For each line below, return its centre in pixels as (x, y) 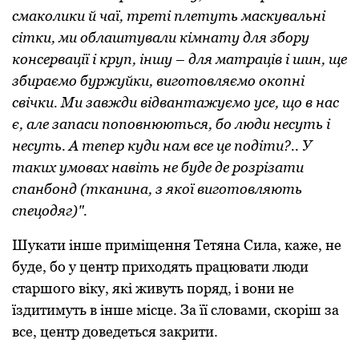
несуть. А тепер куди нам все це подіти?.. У (162, 145)
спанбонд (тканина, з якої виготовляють (157, 188)
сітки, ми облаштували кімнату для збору (161, 37)
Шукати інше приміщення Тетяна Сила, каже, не (177, 244)
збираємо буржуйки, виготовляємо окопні (158, 80)
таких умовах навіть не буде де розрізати (158, 167)
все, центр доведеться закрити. (115, 331)
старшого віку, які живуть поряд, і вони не (153, 288)
